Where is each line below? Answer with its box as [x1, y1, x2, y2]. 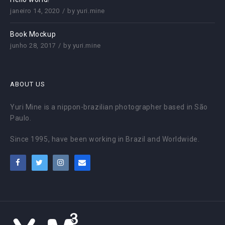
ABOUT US [10, 80, 45, 88]
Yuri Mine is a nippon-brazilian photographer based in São [10, 102, 208, 111]
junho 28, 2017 [10, 41, 56, 49]
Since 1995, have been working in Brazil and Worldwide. [10, 135, 200, 143]
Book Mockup [10, 30, 56, 38]
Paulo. [10, 114, 32, 122]
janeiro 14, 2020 [10, 7, 60, 15]
